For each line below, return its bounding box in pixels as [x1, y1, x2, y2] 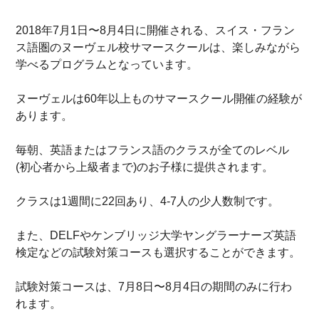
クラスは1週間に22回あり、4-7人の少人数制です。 [16, 195, 280, 208]
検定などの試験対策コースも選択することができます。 [16, 246, 301, 259]
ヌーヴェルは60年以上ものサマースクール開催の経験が [16, 93, 303, 105]
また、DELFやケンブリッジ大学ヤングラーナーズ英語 [16, 229, 297, 242]
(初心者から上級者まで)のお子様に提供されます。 [16, 161, 274, 174]
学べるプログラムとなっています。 [16, 58, 199, 71]
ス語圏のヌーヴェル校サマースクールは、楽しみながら [16, 41, 301, 54]
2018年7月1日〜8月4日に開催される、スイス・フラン [16, 24, 296, 37]
